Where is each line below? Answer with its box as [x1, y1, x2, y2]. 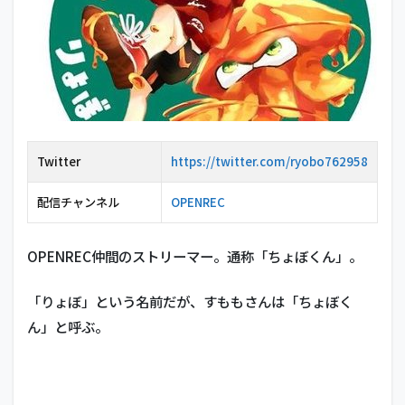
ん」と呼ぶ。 [27, 316, 108, 337]
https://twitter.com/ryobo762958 [171, 153, 368, 171]
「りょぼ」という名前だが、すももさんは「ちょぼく [27, 291, 353, 312]
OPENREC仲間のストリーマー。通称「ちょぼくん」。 [27, 246, 363, 267]
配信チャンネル [37, 193, 119, 212]
